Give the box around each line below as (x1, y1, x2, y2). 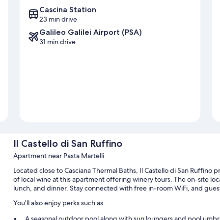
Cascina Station (39, 5, 96, 15)
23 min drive (39, 15, 77, 24)
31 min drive (39, 37, 76, 47)
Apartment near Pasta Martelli (13, 151, 104, 161)
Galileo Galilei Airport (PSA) (39, 27, 142, 37)
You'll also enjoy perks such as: (13, 198, 105, 208)
